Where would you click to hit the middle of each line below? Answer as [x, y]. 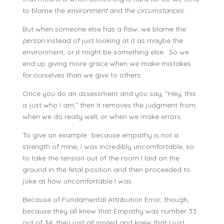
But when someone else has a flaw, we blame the [104, 29]
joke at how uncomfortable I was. [79, 181]
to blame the [44, 10]
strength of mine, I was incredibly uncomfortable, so [108, 146]
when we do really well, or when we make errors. [102, 116]
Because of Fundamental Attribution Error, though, [105, 199]
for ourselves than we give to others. [84, 75]
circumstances [160, 10]
